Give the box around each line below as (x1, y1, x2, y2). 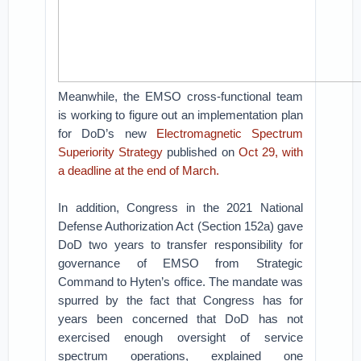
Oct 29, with (238, 145, 303, 159)
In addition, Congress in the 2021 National (58, 201, 303, 214)
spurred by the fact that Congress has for (58, 293, 303, 307)
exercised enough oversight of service (58, 330, 303, 344)
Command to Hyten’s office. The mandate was (58, 275, 303, 288)
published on (163, 145, 239, 159)
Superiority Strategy (58, 145, 164, 159)
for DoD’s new (58, 127, 156, 140)
